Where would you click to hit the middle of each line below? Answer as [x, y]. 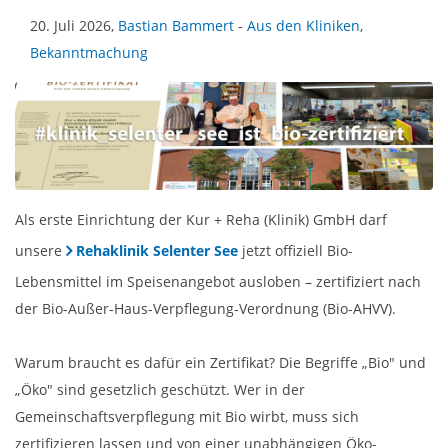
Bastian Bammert [176, 25]
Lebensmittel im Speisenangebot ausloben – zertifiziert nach [218, 282]
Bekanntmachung [89, 52]
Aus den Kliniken [303, 25]
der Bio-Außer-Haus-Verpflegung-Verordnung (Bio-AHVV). [205, 309]
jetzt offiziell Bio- [295, 251]
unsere [40, 251]
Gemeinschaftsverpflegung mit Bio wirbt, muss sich [187, 417]
